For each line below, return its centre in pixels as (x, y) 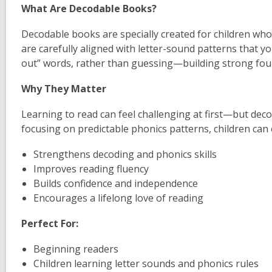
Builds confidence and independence (116, 183)
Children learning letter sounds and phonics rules (146, 263)
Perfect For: (50, 223)
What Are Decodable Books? (89, 8)
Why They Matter (64, 88)
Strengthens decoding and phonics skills (125, 154)
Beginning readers (76, 249)
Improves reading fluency (91, 168)
